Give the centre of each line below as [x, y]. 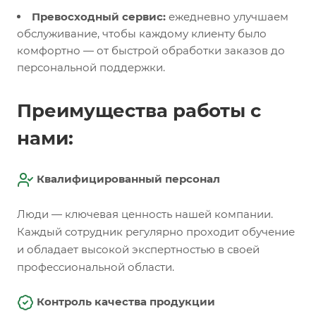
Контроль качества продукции [126, 302]
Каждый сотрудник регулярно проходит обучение [156, 232]
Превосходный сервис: [100, 17]
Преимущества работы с [139, 111]
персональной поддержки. [91, 67]
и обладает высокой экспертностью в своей [138, 250]
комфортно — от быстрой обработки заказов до [151, 50]
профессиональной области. [96, 267]
